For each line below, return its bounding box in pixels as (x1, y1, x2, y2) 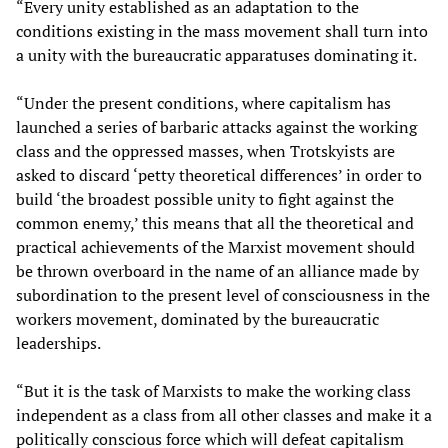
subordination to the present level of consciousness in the (16, 284, 430, 307)
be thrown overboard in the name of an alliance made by (16, 260, 419, 283)
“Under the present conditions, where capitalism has (16, 92, 391, 115)
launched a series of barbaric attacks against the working (16, 116, 417, 139)
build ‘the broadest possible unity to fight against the (16, 188, 394, 211)
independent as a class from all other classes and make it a (16, 404, 432, 427)
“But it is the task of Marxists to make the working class (16, 380, 411, 403)
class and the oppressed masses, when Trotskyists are (16, 140, 395, 163)
